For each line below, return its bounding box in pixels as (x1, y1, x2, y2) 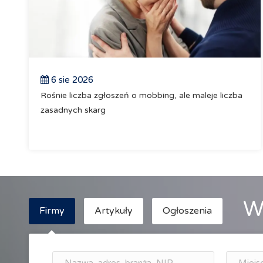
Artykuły (94, 205, 133, 217)
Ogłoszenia (162, 205, 212, 217)
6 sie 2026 (48, 75, 93, 85)
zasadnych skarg (40, 105, 106, 115)
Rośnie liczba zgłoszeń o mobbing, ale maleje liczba (40, 90, 242, 100)
